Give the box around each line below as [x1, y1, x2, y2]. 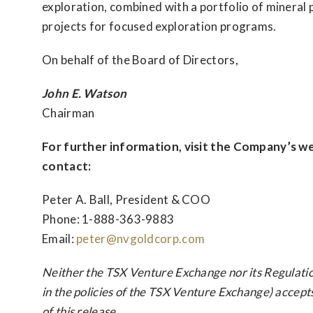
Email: [42, 231, 77, 246]
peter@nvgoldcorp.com [76, 231, 205, 246]
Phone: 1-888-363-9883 [42, 212, 177, 226]
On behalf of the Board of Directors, [42, 52, 238, 67]
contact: [42, 159, 92, 173]
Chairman [42, 105, 95, 120]
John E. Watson [42, 86, 127, 101]
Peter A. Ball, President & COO [42, 192, 210, 207]
